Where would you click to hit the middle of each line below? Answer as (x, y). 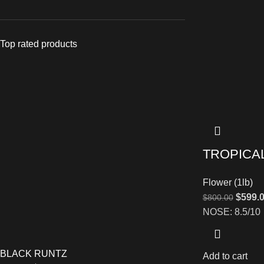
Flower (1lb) (227, 183)
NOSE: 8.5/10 (231, 212)
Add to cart (225, 256)
